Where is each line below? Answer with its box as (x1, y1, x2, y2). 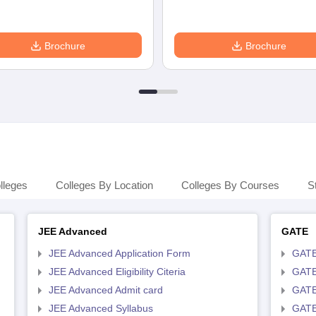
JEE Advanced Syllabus (48, 303, 153, 314)
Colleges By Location (56, 179, 153, 191)
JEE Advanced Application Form (48, 248, 190, 259)
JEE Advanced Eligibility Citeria (48, 266, 186, 277)
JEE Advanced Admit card (48, 284, 163, 296)
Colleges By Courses (181, 179, 279, 191)
